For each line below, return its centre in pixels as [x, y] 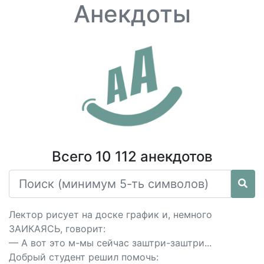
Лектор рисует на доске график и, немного [110, 214]
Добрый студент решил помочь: [84, 257]
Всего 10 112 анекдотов [132, 156]
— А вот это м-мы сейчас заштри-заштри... [110, 243]
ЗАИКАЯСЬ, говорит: [57, 229]
